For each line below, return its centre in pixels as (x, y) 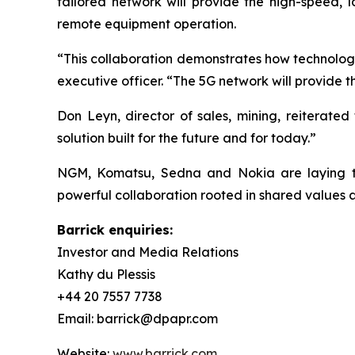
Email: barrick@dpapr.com (137, 319)
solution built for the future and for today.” (187, 138)
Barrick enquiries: (115, 230)
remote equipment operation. (147, 24)
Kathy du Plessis (106, 275)
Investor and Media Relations (148, 252)
